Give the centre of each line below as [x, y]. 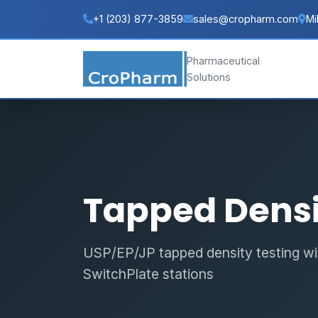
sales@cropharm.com [246, 19]
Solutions [209, 77]
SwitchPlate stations [148, 274]
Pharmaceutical [224, 60]
